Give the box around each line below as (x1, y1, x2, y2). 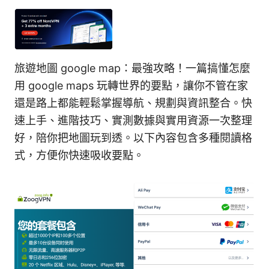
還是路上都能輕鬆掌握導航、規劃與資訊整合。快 (14, 97, 252, 110)
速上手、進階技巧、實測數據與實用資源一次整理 (14, 114, 252, 127)
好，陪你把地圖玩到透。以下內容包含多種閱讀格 (14, 131, 252, 145)
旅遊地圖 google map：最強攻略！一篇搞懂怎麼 (14, 62, 250, 75)
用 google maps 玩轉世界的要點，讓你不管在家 (14, 79, 248, 92)
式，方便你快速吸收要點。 (14, 149, 144, 162)
